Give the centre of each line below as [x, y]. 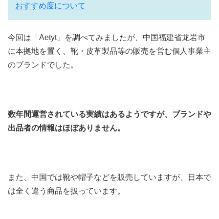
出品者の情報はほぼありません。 [66, 128]
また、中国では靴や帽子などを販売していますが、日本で [109, 177]
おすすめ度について [50, 5]
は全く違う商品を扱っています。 [66, 191]
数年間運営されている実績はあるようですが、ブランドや [109, 114]
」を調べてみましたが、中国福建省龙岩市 [131, 38]
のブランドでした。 [43, 65]
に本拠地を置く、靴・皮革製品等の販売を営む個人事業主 [109, 51]
